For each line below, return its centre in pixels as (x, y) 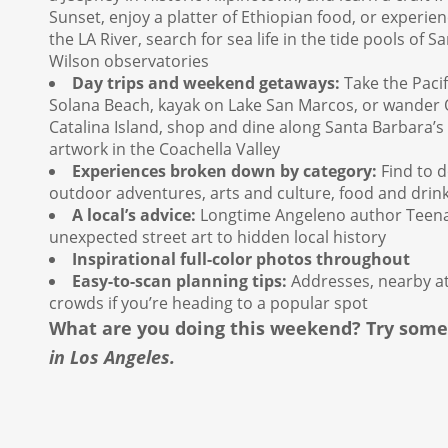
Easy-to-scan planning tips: (181, 281)
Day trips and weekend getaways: (206, 83)
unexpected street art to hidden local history (217, 237)
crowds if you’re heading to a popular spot (208, 303)
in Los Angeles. (112, 357)
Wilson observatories (129, 61)
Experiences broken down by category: (224, 171)
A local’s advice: (134, 215)
